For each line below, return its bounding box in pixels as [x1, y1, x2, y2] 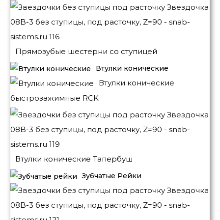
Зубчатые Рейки [82, 171, 141, 180]
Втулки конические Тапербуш [15, 154, 133, 164]
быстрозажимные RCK [10, 93, 99, 103]
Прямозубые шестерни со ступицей [15, 47, 157, 56]
